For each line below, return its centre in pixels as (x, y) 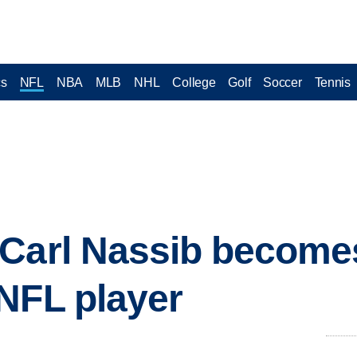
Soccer (282, 82)
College (194, 82)
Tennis (332, 82)
